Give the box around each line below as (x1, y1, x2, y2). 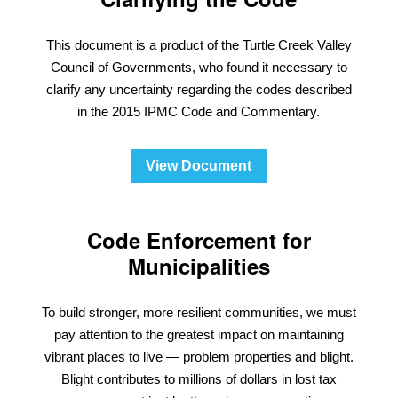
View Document (146, 158, 252, 174)
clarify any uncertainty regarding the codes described (45, 81, 352, 97)
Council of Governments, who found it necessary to (50, 59, 347, 75)
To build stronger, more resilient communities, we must (41, 305, 356, 321)
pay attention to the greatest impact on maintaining (53, 327, 344, 343)
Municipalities (127, 251, 270, 282)
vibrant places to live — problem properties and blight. (44, 349, 354, 365)
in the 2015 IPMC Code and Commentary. (77, 103, 321, 119)
